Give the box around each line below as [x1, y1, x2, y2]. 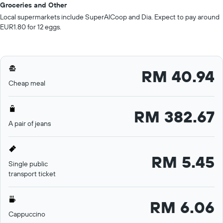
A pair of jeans [8, 119, 51, 128]
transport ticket [8, 169, 56, 179]
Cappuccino [8, 210, 45, 219]
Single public [8, 159, 48, 169]
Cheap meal [8, 79, 45, 88]
